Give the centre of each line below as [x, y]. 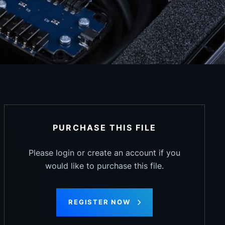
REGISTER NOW [99, 202]
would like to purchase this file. [104, 166]
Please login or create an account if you [104, 153]
